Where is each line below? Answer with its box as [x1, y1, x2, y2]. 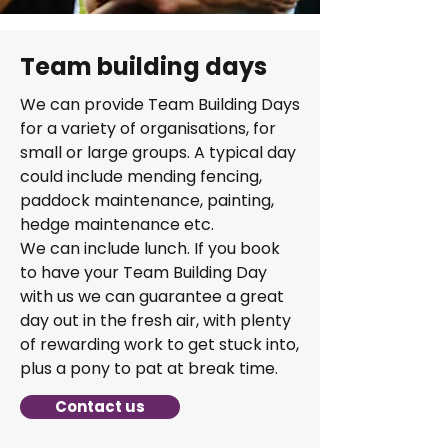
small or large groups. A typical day [20, 141, 296, 164]
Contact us [55, 396, 145, 417]
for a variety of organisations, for [20, 117, 276, 140]
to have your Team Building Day [20, 261, 267, 284]
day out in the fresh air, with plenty [20, 309, 291, 332]
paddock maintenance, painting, [20, 189, 274, 212]
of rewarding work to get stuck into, [20, 333, 299, 356]
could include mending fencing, [20, 165, 262, 188]
